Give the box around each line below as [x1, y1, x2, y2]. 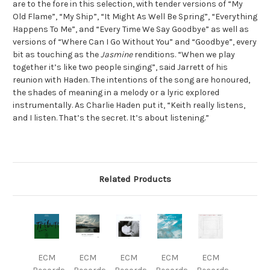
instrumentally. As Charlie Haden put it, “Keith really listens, [13, 99, 245, 110]
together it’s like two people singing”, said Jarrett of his [13, 61, 228, 72]
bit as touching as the [13, 49, 101, 60]
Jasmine [101, 49, 133, 60]
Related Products [99, 173, 171, 184]
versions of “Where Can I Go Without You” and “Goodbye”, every [13, 36, 257, 47]
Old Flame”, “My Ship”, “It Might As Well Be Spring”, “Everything [13, 11, 257, 22]
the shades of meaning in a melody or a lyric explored [13, 87, 219, 98]
